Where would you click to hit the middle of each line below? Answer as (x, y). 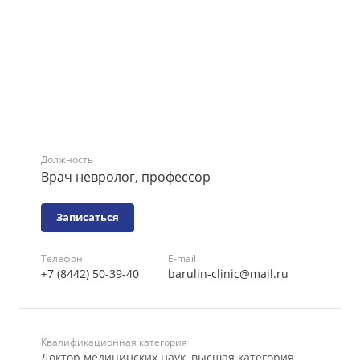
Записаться (98, 282)
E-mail (202, 327)
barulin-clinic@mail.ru (254, 344)
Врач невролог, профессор (140, 236)
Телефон (69, 327)
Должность (75, 217)
